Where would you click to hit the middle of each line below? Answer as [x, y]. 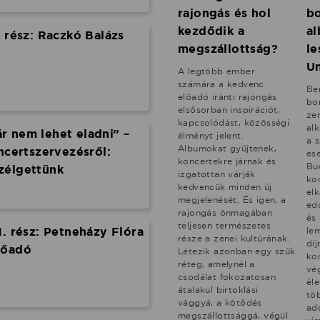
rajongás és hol [225, 14]
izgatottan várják [217, 174]
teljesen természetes [225, 226]
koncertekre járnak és [227, 161]
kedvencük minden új [225, 187]
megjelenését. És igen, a [232, 200]
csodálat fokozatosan [227, 277]
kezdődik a [211, 31]
